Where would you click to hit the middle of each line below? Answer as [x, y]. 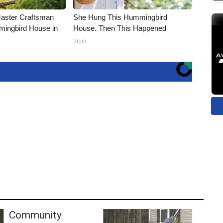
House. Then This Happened [120, 28]
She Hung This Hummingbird [120, 17]
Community [35, 215]
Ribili [80, 41]
